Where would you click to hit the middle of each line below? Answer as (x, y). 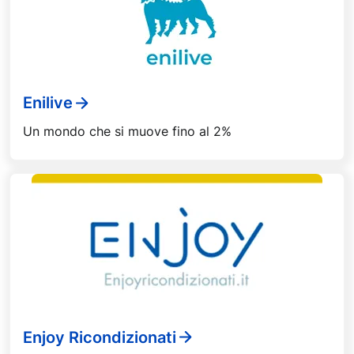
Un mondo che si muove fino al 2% (127, 131)
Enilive (48, 103)
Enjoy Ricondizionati (100, 337)
